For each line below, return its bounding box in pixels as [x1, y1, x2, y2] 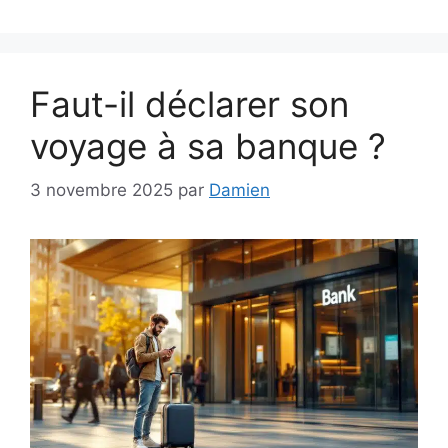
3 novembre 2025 [30, 180, 173, 201]
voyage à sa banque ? [30, 124, 386, 167]
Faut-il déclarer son [30, 82, 349, 125]
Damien [209, 180, 270, 201]
